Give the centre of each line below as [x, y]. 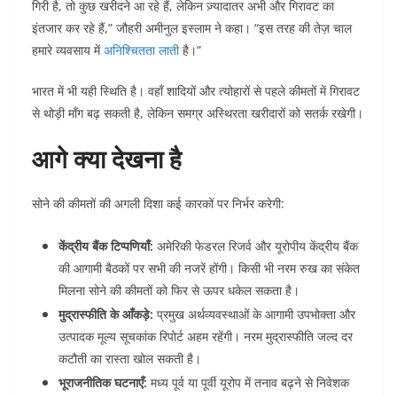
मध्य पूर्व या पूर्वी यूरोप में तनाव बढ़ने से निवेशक [248, 383]
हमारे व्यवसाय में [68, 51]
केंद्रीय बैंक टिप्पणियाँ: [106, 246]
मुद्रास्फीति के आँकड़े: [106, 315]
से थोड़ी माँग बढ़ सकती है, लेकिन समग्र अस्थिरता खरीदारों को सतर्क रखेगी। [198, 113]
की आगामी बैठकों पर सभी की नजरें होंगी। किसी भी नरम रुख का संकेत [209, 269]
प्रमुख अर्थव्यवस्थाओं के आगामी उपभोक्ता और [254, 315]
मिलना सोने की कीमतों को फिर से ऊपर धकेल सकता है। [179, 291]
